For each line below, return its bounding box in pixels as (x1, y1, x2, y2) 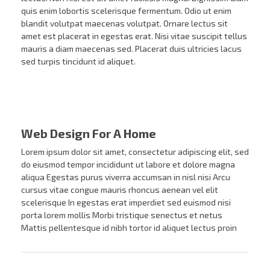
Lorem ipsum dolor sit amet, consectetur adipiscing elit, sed (21, 146, 249, 157)
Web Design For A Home (21, 125, 156, 140)
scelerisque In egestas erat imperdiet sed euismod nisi (21, 196, 231, 207)
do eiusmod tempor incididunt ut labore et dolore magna (21, 159, 235, 169)
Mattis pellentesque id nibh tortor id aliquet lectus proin (21, 222, 237, 233)
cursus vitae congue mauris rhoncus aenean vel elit (21, 184, 218, 195)
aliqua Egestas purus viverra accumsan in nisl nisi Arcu (21, 171, 230, 182)
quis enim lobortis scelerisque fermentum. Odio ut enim (21, 5, 231, 16)
